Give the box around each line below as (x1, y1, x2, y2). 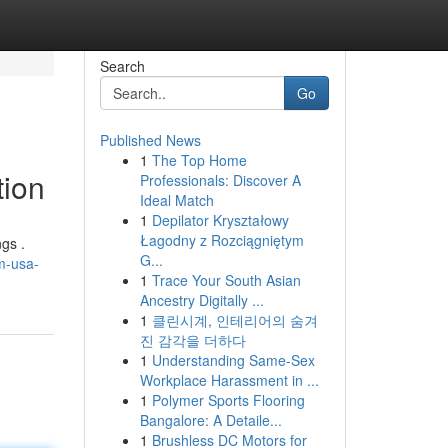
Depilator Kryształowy (151, 210, 289, 230)
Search (99, 56, 145, 76)
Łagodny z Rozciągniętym (139, 230, 304, 250)
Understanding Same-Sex (151, 350, 315, 370)
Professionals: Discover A (139, 170, 301, 190)
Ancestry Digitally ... (139, 290, 264, 310)
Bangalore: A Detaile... (139, 410, 282, 430)
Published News (99, 130, 201, 150)
